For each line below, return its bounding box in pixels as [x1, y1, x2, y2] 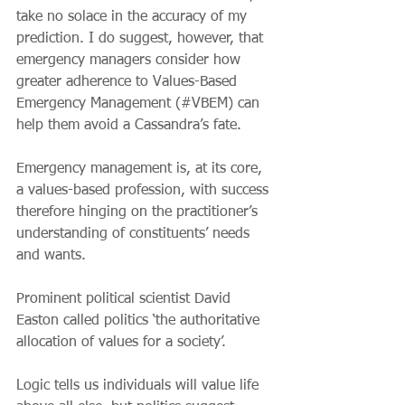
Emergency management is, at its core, [16, 162, 267, 176]
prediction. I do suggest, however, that [16, 32, 268, 46]
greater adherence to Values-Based [16, 75, 241, 89]
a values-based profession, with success [16, 184, 273, 198]
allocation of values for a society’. [16, 335, 231, 350]
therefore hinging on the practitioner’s [16, 205, 262, 220]
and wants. [16, 249, 90, 263]
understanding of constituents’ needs [16, 227, 254, 241]
